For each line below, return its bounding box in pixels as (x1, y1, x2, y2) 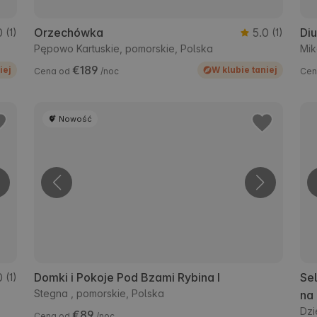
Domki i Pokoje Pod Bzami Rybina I (34, 270, 221, 284)
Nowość (59, 113, 93, 124)
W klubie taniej (211, 64, 277, 76)
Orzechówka (34, 25, 104, 40)
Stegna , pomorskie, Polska (34, 287, 165, 299)
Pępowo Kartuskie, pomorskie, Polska (34, 42, 214, 54)
